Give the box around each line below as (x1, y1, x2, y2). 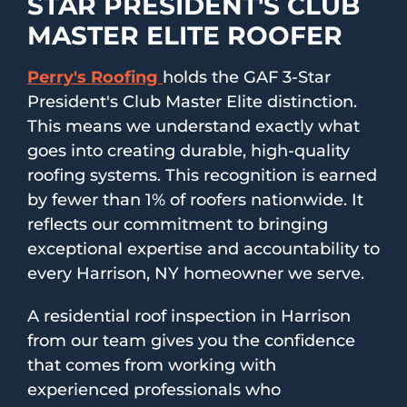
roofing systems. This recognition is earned (27, 164, 377, 185)
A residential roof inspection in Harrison (27, 305, 351, 326)
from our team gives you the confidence (27, 330, 355, 351)
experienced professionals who (27, 379, 281, 400)
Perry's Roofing (27, 66, 158, 87)
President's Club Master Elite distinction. (27, 91, 357, 112)
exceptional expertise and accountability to (27, 238, 380, 259)
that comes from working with (27, 354, 276, 375)
